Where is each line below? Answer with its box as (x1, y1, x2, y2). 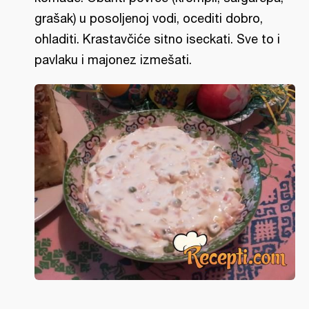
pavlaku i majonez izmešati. (34, 52, 192, 67)
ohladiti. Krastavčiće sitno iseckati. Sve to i (34, 32, 280, 46)
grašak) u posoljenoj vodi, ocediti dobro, (34, 11, 263, 26)
